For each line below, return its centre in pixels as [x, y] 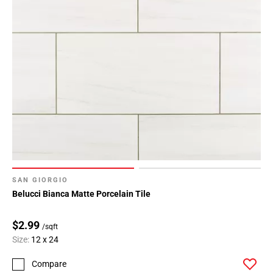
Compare [49, 264]
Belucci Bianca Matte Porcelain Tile [81, 194]
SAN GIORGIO [40, 180]
